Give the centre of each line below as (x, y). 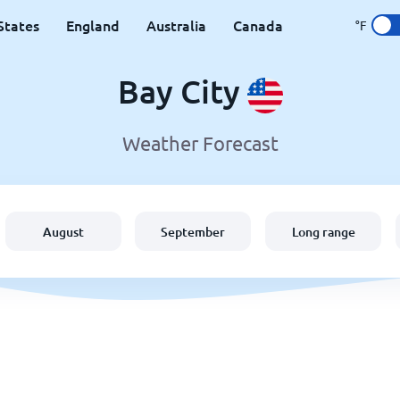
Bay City (182, 91)
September (193, 231)
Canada (258, 25)
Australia (176, 25)
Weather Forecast (200, 143)
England (93, 25)
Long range (323, 231)
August (63, 231)
